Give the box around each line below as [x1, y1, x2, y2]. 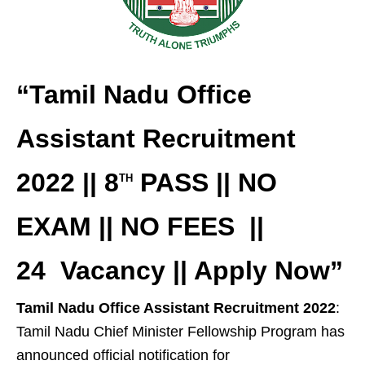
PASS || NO [133, 168, 277, 197]
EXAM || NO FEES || [16, 212, 264, 241]
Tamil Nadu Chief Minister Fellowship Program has [16, 323, 345, 340]
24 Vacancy [16, 256, 173, 285]
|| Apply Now [173, 256, 330, 285]
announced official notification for [16, 347, 230, 363]
